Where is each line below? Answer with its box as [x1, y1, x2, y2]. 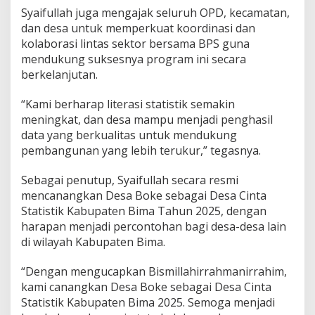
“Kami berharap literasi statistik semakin [21, 96, 235, 112]
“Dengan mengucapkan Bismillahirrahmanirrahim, [21, 264, 287, 279]
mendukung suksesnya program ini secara [21, 51, 246, 67]
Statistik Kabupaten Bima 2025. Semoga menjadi [21, 295, 275, 310]
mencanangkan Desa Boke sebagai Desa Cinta [21, 188, 266, 203]
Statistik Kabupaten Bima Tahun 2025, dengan [21, 203, 266, 219]
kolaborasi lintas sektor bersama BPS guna [21, 36, 250, 51]
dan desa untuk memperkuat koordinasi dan [21, 20, 255, 36]
